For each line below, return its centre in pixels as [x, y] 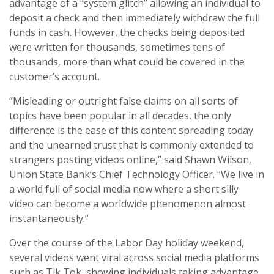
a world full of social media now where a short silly [124, 189]
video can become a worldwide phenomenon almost [128, 203]
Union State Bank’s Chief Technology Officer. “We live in [137, 174]
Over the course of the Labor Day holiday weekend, [127, 243]
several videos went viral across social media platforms [134, 257]
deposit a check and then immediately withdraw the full [135, 17]
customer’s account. [54, 76]
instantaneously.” [49, 218]
